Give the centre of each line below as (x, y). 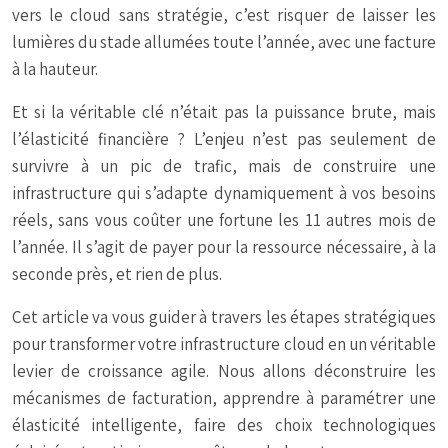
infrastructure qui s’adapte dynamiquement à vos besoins (224, 193)
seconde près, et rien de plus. (117, 274)
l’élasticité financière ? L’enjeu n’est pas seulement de (224, 139)
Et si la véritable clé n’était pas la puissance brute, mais (224, 112)
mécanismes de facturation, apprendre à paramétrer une (224, 398)
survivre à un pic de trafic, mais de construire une (224, 166)
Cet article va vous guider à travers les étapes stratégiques (224, 317)
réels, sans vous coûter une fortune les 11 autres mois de (224, 220)
